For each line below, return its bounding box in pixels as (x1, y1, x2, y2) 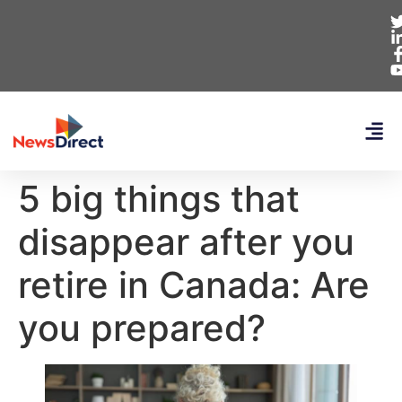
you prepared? (18, 306, 266, 350)
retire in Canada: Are (18, 263, 370, 307)
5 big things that (18, 177, 300, 221)
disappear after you (18, 220, 354, 264)
